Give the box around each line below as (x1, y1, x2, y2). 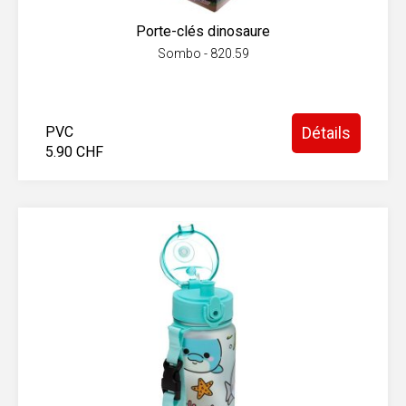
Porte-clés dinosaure (136, 23, 270, 40)
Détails (302, 123, 351, 142)
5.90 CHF (45, 143, 103, 160)
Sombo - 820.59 (157, 46, 249, 61)
